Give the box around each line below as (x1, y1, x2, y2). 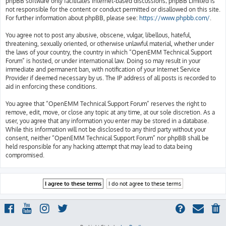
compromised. (6, 151, 44, 159)
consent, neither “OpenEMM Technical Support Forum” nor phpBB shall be (6, 134, 209, 142)
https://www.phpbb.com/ (139, 14, 210, 22)
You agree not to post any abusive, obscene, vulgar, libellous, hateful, (6, 31, 191, 39)
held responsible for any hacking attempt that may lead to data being (6, 143, 192, 150)
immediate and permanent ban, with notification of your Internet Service (6, 66, 200, 73)
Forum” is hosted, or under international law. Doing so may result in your (6, 57, 200, 65)
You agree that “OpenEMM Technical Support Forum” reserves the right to (6, 100, 206, 107)
